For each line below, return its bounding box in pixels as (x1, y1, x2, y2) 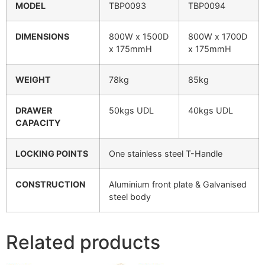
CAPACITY (15, 118, 60, 128)
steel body (109, 192, 151, 202)
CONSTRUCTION (15, 179, 86, 190)
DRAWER (15, 105, 52, 116)
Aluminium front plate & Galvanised (109, 179, 247, 190)
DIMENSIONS (15, 31, 69, 42)
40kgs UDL (188, 105, 233, 116)
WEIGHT (15, 75, 51, 85)
